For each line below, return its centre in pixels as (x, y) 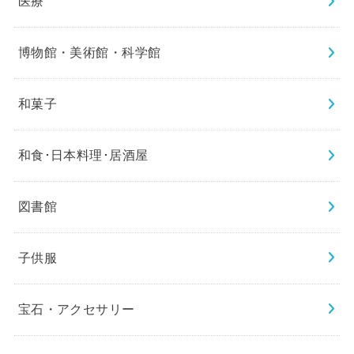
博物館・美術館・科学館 (89, 53)
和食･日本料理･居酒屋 (83, 155)
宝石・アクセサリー (76, 309)
